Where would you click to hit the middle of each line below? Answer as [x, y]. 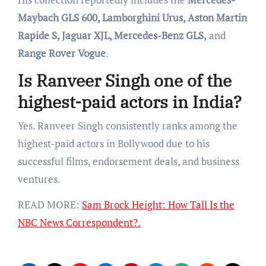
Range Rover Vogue [61, 53]
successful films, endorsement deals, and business [128, 161]
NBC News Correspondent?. [79, 222]
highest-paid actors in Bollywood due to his [113, 143]
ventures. [39, 179]
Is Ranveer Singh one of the [124, 81]
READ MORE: [50, 204]
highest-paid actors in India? [129, 102]
